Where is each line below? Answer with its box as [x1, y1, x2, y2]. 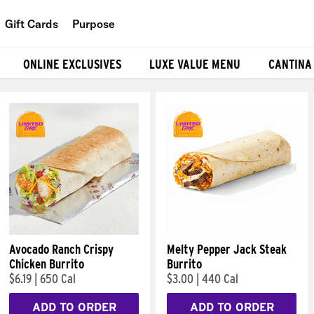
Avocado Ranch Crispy [9, 242, 114, 257]
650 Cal [40, 271, 76, 286]
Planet [97, 80, 130, 95]
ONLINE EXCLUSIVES [23, 56, 121, 71]
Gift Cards [5, 16, 58, 31]
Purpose [72, 16, 115, 31]
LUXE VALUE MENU [149, 56, 240, 71]
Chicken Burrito [9, 257, 84, 271]
